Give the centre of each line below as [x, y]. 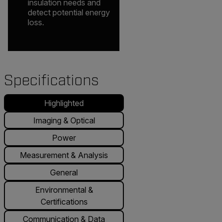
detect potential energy [69, 13]
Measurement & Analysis [64, 155]
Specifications [51, 81]
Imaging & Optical [64, 120]
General [64, 172]
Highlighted [64, 103]
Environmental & [64, 190]
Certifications [64, 201]
